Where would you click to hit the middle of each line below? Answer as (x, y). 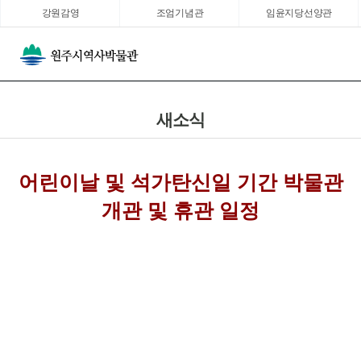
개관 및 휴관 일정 (180, 210)
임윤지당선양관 (299, 13)
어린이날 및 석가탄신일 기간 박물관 (180, 182)
